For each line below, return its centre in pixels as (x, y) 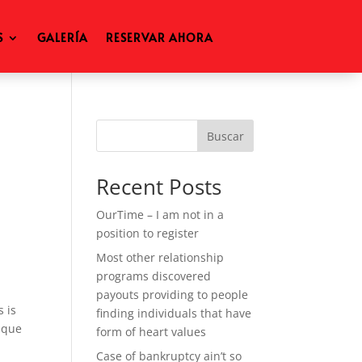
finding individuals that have (174, 313)
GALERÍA (62, 37)
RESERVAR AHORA (159, 37)
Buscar (225, 136)
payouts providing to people (173, 295)
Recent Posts (159, 187)
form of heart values (152, 332)
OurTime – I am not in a (160, 215)
